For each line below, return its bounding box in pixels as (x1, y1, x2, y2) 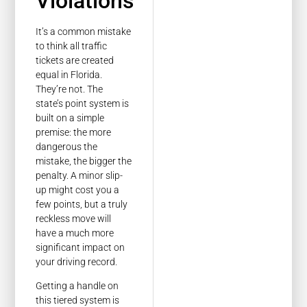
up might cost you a (36, 184, 120, 195)
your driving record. (36, 256, 118, 267)
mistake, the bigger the (36, 155, 132, 167)
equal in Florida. (36, 69, 103, 80)
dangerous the (36, 140, 98, 152)
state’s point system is (36, 97, 130, 109)
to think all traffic (36, 40, 108, 51)
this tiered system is (36, 294, 120, 306)
